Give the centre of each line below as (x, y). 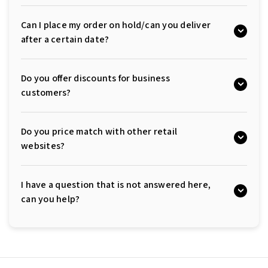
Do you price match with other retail (99, 131)
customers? (46, 92)
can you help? (51, 199)
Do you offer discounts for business (95, 78)
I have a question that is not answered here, (116, 184)
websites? (43, 145)
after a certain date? (65, 39)
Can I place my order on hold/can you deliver (116, 25)
